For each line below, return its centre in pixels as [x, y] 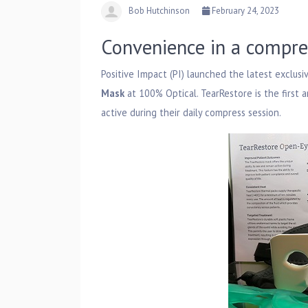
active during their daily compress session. [191, 112]
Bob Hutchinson [159, 11]
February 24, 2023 [244, 11]
